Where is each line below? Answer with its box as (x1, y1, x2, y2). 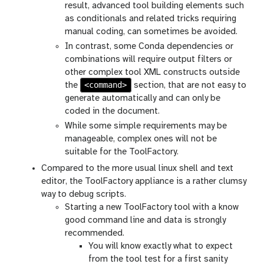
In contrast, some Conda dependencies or (65, 42, 233, 52)
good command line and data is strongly (65, 216, 226, 226)
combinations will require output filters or (65, 55, 232, 65)
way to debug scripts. (41, 190, 126, 200)
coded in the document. (65, 107, 160, 117)
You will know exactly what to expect (88, 242, 233, 252)
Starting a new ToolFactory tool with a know (65, 203, 239, 213)
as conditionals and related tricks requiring (65, 14, 236, 24)
